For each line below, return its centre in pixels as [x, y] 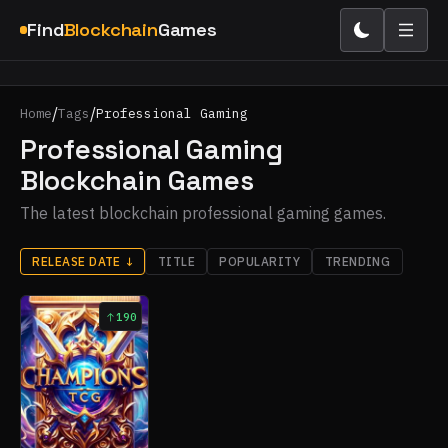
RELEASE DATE [76, 261]
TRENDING [357, 261]
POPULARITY [260, 261]
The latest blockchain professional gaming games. [203, 212]
